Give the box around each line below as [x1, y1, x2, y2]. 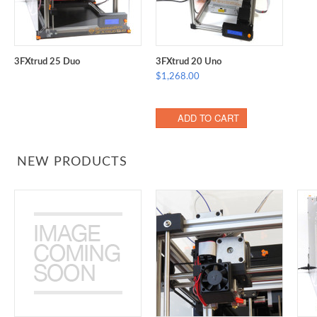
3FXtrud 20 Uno [156, 57, 221, 67]
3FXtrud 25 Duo [14, 57, 80, 67]
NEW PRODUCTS [17, 156, 127, 168]
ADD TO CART [178, 111, 239, 125]
